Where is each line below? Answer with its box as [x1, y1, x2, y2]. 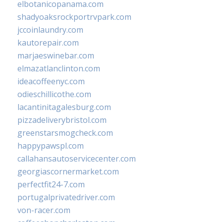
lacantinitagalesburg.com [17, 102, 111, 113]
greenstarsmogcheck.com [17, 127, 113, 139]
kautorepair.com [17, 37, 79, 49]
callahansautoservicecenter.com [17, 153, 136, 165]
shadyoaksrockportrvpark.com [17, 11, 131, 23]
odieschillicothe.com [17, 89, 91, 100]
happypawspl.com [17, 140, 84, 152]
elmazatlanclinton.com [17, 63, 100, 74]
